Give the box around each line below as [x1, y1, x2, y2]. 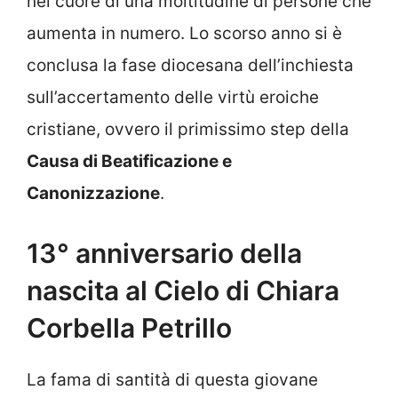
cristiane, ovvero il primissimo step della [27, 118, 349, 139]
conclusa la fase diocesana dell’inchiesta [27, 54, 354, 76]
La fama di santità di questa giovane [27, 370, 318, 391]
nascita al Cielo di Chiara [27, 275, 339, 307]
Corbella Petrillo [27, 312, 232, 345]
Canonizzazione [27, 182, 160, 203]
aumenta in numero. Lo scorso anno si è [27, 22, 342, 44]
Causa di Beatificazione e [27, 150, 232, 171]
